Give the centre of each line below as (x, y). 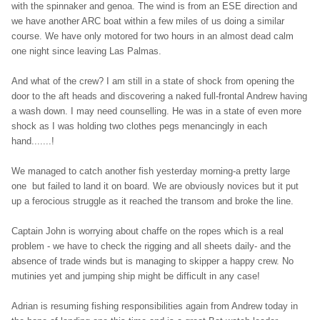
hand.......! (33, 141)
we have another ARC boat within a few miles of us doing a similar (148, 21)
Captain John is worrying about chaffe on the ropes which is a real (147, 231)
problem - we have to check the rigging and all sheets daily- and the (151, 246)
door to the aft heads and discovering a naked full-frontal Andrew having (159, 96)
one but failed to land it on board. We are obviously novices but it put (155, 186)
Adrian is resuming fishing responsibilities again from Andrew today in (155, 306)
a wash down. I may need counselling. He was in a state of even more (156, 111)
